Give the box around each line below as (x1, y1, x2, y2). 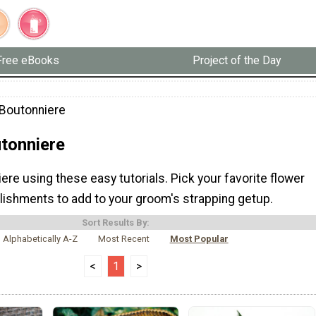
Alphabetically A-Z (3, 233, 78, 245)
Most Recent (98, 233, 150, 245)
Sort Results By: (82, 217, 150, 229)
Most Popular (169, 233, 229, 245)
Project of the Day (192, 54, 281, 68)
